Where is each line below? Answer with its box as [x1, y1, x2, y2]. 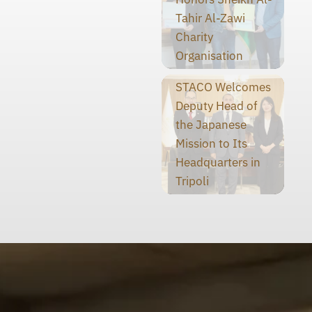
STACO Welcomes [175, 79, 271, 95]
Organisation [175, 47, 243, 63]
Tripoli [175, 173, 209, 189]
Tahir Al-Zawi [175, 10, 245, 26]
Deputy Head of [175, 97, 258, 114]
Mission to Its [175, 135, 247, 151]
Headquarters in [175, 154, 260, 170]
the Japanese [175, 116, 247, 132]
